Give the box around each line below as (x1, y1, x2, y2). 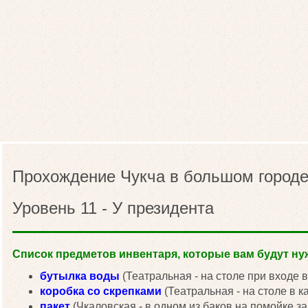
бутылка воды (40, 270, 120, 282)
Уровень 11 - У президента (12, 199, 214, 217)
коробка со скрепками (40, 285, 162, 297)
